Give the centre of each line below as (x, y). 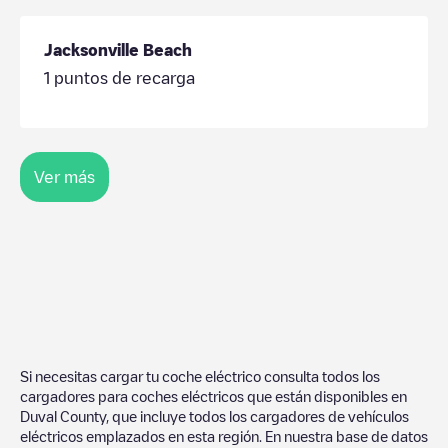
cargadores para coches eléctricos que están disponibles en (213, 395)
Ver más (64, 176)
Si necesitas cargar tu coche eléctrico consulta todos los (200, 375)
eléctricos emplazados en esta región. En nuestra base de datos (224, 435)
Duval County (63, 415)
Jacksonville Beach (118, 49)
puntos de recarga (122, 77)
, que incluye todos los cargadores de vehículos (257, 415)
